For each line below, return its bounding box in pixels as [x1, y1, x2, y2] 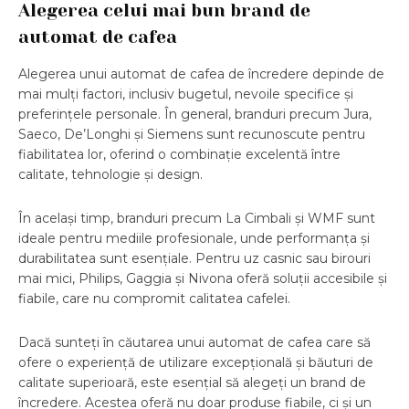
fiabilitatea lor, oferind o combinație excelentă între [18, 146, 341, 163]
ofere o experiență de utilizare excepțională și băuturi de [18, 354, 373, 372]
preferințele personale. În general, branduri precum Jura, [18, 106, 372, 123]
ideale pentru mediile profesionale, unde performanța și [18, 230, 370, 247]
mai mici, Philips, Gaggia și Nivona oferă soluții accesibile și [18, 270, 387, 288]
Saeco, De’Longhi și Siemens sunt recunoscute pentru [18, 126, 365, 143]
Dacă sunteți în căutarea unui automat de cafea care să [18, 334, 371, 351]
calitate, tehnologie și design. [18, 166, 203, 184]
